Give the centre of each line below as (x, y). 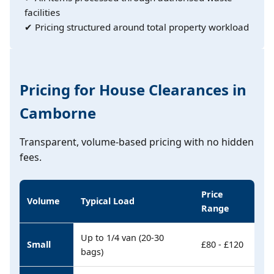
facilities (42, 12)
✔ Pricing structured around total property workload (137, 27)
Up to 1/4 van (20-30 (122, 238)
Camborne (58, 113)
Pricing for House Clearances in (133, 90)
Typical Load (108, 201)
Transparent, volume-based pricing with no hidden (137, 142)
